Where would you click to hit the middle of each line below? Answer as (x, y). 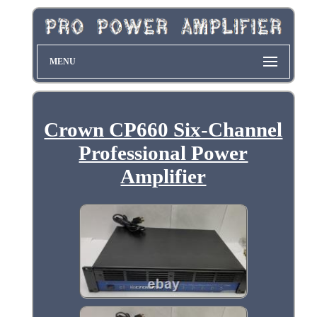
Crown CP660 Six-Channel (163, 129)
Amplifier (163, 176)
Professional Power (163, 152)
